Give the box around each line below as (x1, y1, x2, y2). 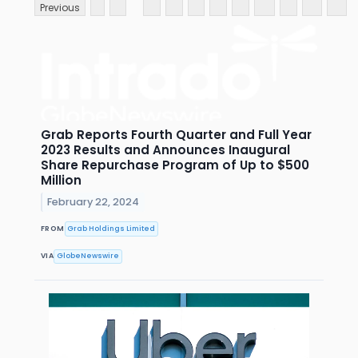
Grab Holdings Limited (67, 223, 156, 233)
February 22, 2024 (47, 195, 140, 209)
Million (41, 172, 82, 189)
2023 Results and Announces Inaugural (41, 141, 290, 159)
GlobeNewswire (57, 251, 120, 261)
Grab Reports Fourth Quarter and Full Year (41, 126, 312, 144)
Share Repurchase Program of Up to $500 (41, 157, 309, 174)
